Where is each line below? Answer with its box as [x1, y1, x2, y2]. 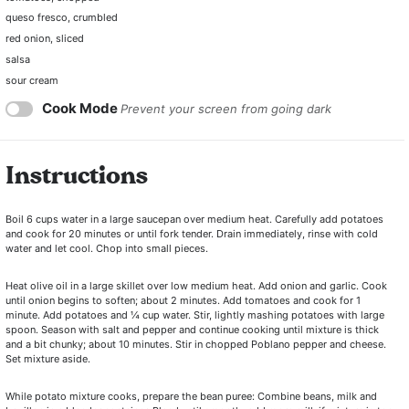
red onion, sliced [5, 32, 84, 46]
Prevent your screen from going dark [121, 101, 331, 117]
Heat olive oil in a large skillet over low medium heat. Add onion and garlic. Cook [5, 279, 387, 293]
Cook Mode [42, 100, 118, 118]
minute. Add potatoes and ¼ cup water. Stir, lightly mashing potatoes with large [5, 309, 384, 322]
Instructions [5, 164, 148, 189]
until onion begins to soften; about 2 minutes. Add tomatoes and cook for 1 [5, 294, 361, 308]
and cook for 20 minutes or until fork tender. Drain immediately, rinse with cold [5, 227, 378, 241]
